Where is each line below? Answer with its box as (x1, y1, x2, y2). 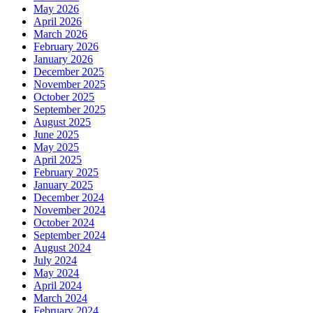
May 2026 (34, 2, 79, 15)
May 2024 (34, 266, 79, 279)
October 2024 (34, 216, 94, 228)
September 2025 (34, 103, 105, 115)
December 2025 (34, 65, 104, 78)
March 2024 (34, 291, 87, 304)
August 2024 (34, 241, 91, 254)
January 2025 (34, 178, 93, 191)
